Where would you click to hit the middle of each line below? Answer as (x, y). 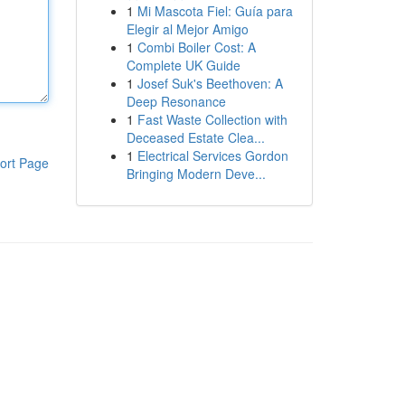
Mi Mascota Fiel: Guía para (215, 11)
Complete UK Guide (183, 65)
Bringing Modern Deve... (196, 174)
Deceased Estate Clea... (195, 137)
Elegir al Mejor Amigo (187, 29)
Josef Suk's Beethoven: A (210, 83)
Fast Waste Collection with (212, 119)
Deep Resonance (176, 101)
